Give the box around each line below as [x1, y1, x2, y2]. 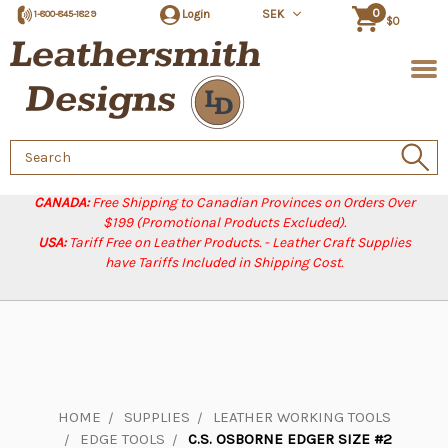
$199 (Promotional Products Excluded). [102, 214, 346, 231]
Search [10, 141, 56, 159]
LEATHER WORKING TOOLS [212, 408, 391, 426]
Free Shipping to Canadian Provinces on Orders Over [91, 194, 415, 211]
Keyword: [10, 162, 68, 180]
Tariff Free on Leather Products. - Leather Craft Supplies [68, 234, 411, 251]
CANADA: [33, 194, 92, 211]
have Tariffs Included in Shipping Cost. [105, 254, 343, 271]
